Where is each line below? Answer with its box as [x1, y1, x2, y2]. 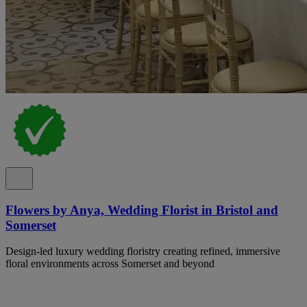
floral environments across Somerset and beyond [5, 258, 214, 270]
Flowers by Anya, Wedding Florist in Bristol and [5, 202, 278, 217]
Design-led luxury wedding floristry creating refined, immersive [5, 245, 280, 258]
